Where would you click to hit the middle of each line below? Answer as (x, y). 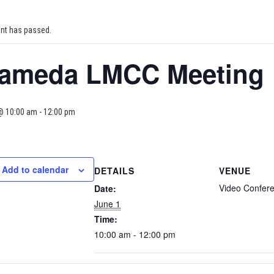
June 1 (107, 203)
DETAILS (114, 170)
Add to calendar (35, 170)
